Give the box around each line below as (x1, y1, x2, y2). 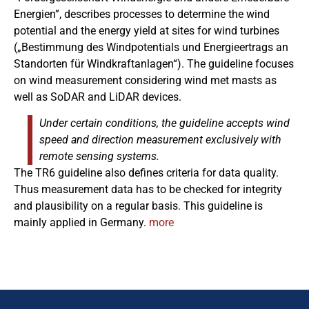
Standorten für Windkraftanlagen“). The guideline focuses (14, 57, 294, 70)
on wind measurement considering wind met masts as (14, 74, 277, 87)
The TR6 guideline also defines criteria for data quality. (14, 166, 279, 180)
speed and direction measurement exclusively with (39, 133, 281, 147)
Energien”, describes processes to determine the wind (14, 8, 270, 21)
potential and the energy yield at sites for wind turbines (14, 24, 279, 37)
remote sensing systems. (39, 150, 159, 163)
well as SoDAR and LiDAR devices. (14, 90, 181, 103)
